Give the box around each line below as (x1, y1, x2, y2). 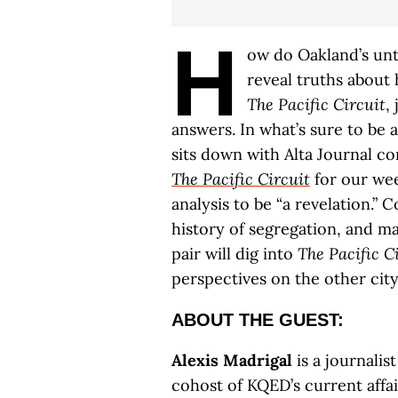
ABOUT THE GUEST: (171, 310, 344, 330)
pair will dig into (171, 243, 298, 264)
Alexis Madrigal (171, 350, 292, 370)
